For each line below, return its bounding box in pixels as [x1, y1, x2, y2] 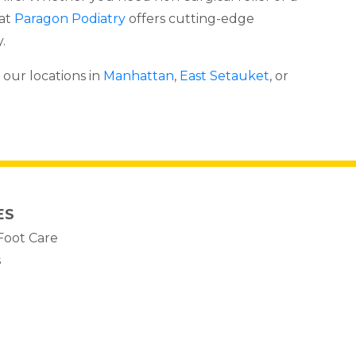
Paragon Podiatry [14, 11, 126, 26]
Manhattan [103, 68, 174, 83]
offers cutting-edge [126, 11, 254, 26]
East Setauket [180, 68, 269, 83]
